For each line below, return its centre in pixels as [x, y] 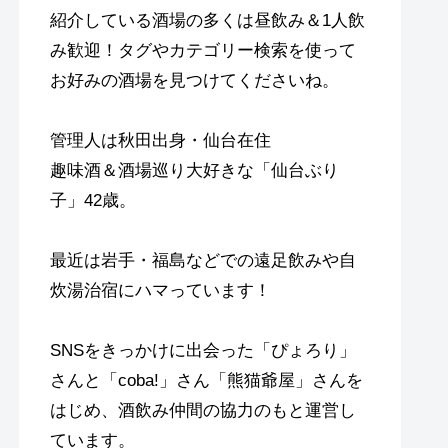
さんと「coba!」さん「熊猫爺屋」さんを [206, 380]
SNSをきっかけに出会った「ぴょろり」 [202, 350]
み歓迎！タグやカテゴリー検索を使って [202, 50]
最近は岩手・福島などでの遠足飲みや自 [202, 260]
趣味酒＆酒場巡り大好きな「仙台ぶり [194, 170]
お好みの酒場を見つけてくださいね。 [194, 80]
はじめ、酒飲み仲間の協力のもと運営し [202, 410]
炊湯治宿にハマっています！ [160, 290]
